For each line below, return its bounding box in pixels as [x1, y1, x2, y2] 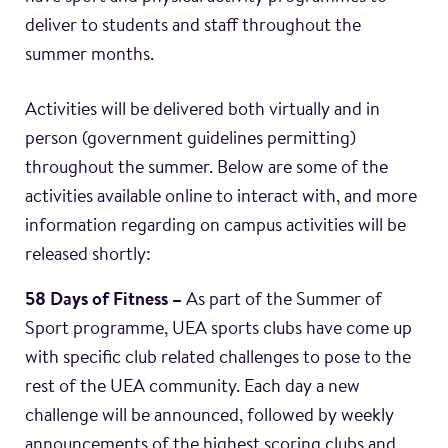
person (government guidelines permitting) [25, 131, 356, 149]
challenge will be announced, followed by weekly [25, 408, 394, 426]
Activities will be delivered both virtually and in [25, 102, 380, 120]
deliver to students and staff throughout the [25, 18, 361, 36]
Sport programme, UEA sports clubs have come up [25, 321, 412, 339]
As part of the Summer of [182, 292, 382, 310]
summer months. [25, 47, 154, 65]
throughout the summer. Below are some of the [25, 160, 388, 178]
